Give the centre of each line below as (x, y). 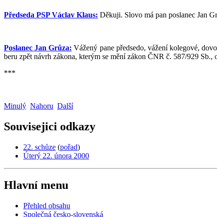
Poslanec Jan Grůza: (38, 48)
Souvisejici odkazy (50, 126)
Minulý (15, 106)
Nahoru (42, 106)
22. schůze (39, 147)
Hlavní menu (36, 185)
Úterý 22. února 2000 (56, 155)
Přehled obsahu (47, 205)
